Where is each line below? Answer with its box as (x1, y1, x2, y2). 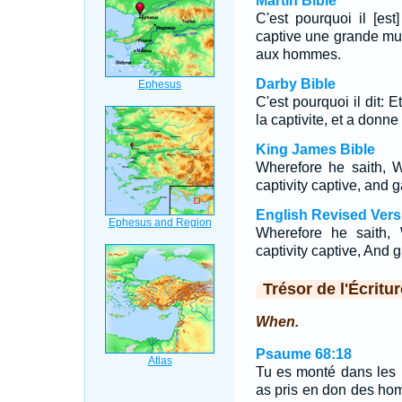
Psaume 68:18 (255, 346, 352, 362)
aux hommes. (255, 47, 341, 62)
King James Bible (255, 142, 375, 157)
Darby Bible (255, 76, 336, 92)
